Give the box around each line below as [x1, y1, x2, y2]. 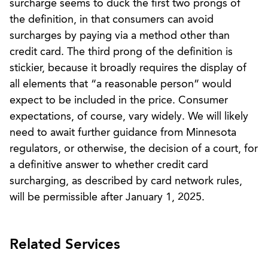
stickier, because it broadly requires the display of [10, 62, 246, 74]
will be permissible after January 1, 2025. [10, 191, 205, 203]
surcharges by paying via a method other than [10, 30, 230, 41]
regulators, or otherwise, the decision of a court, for [10, 143, 258, 154]
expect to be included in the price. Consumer [10, 95, 228, 106]
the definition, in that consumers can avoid [10, 14, 214, 25]
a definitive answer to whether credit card [10, 159, 208, 170]
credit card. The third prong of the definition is [10, 46, 233, 57]
